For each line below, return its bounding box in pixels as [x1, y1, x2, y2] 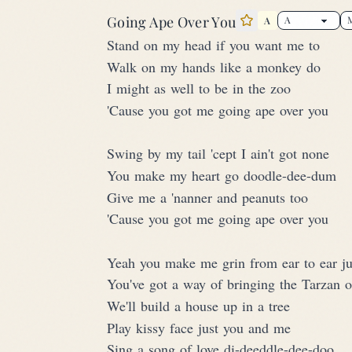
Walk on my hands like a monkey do [107, 57, 321, 76]
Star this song [245, 22, 337, 41]
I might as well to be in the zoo [107, 79, 291, 98]
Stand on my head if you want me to [107, 35, 320, 54]
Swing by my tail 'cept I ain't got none [107, 144, 329, 163]
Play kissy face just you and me [107, 317, 291, 337]
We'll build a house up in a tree [107, 295, 290, 315]
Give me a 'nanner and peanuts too [107, 187, 308, 207]
